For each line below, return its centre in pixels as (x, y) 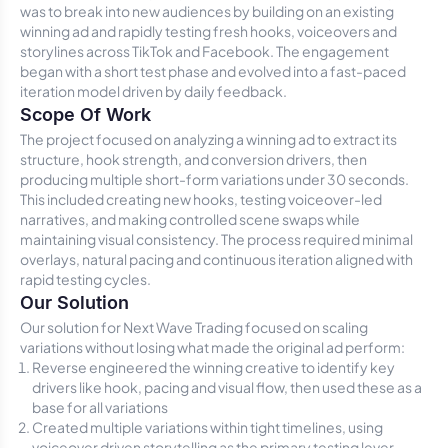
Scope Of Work (85, 114)
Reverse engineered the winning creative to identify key (213, 367)
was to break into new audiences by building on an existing (207, 11)
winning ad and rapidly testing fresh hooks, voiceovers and (208, 31)
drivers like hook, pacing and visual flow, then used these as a (227, 387)
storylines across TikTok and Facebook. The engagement (204, 51)
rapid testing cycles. (85, 279)
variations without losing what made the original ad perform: (212, 347)
